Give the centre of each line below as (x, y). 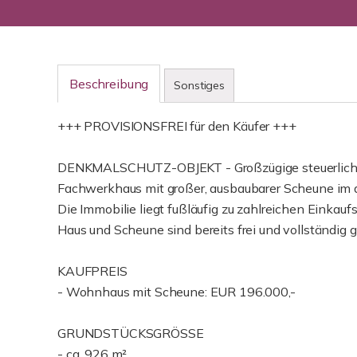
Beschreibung (109, 84)
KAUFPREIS (92, 271)
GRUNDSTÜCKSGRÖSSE (131, 333)
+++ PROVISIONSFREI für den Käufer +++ (177, 126)
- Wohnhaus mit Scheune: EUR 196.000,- (177, 292)
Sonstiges (199, 85)
